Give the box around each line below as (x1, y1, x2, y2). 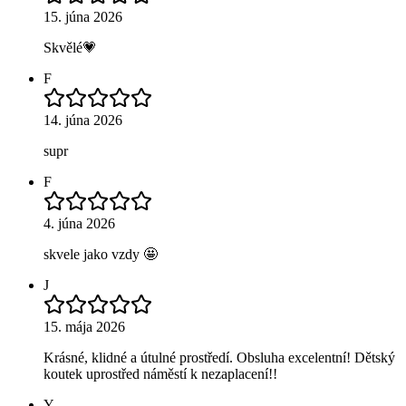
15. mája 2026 (43, 318, 125, 334)
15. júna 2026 (43, 8, 122, 24)
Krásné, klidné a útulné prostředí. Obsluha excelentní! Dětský (43, 349, 395, 365)
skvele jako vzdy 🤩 (43, 246, 158, 262)
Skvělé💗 (43, 39, 97, 55)
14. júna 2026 (43, 111, 122, 128)
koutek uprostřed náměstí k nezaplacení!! (43, 365, 277, 382)
